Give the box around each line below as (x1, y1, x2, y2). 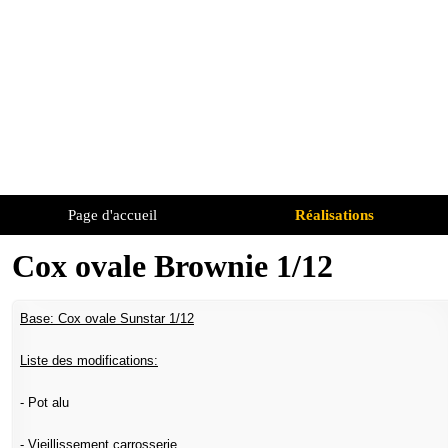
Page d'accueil (68, 206, 157, 223)
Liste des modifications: (20, 353, 158, 368)
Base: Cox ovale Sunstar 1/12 (20, 311, 194, 326)
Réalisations (295, 206, 374, 223)
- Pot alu (20, 395, 69, 410)
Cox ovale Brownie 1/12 (12, 248, 333, 284)
